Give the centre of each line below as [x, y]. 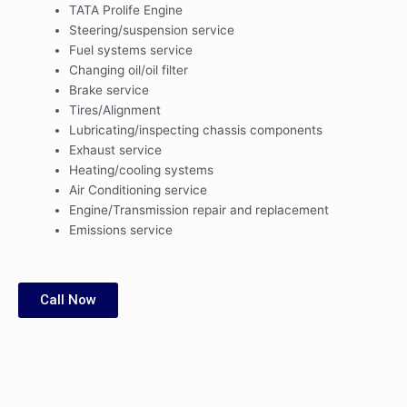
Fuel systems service [131, 50]
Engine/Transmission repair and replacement [199, 209]
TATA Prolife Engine [126, 10]
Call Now [68, 300]
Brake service [109, 89]
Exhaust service [116, 149]
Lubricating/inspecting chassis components [196, 129]
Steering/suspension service [152, 30]
